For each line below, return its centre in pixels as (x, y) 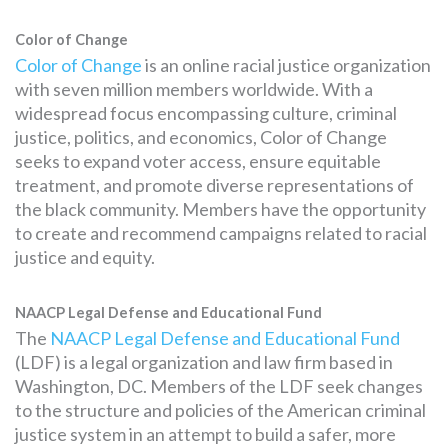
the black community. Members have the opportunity (220, 208)
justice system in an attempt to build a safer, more (205, 433)
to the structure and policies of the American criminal (220, 409)
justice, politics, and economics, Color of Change (201, 136)
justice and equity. (85, 256)
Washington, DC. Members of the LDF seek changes (219, 385)
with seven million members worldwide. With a (194, 88)
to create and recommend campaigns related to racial (221, 232)
